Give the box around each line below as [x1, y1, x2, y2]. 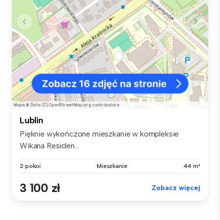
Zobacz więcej [152, 183, 200, 192]
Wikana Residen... [20, 140, 79, 150]
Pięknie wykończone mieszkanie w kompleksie [20, 129, 179, 138]
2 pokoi [20, 162, 41, 169]
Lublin [20, 114, 43, 126]
